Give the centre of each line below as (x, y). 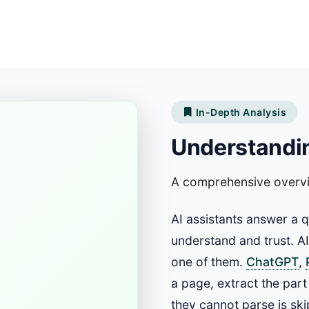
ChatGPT (272, 261)
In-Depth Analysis (241, 112)
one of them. (209, 261)
